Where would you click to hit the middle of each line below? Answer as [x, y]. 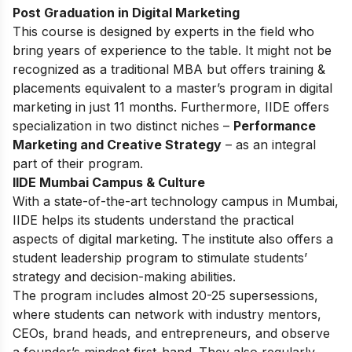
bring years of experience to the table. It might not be [172, 51]
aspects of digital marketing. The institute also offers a [173, 239]
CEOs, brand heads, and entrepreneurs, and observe [171, 334]
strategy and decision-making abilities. [124, 277]
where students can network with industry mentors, [167, 315]
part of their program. [78, 164]
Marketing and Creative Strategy [117, 145]
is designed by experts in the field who [199, 32]
